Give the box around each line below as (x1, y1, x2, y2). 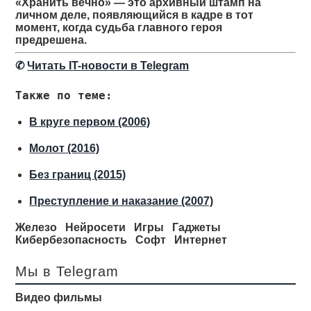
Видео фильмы (15, 292, 103, 303)
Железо (15, 221, 58, 233)
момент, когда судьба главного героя (15, 22, 223, 33)
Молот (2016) (29, 142, 100, 154)
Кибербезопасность (15, 234, 128, 246)
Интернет (174, 234, 228, 246)
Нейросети (65, 221, 126, 233)
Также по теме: (15, 89, 113, 102)
